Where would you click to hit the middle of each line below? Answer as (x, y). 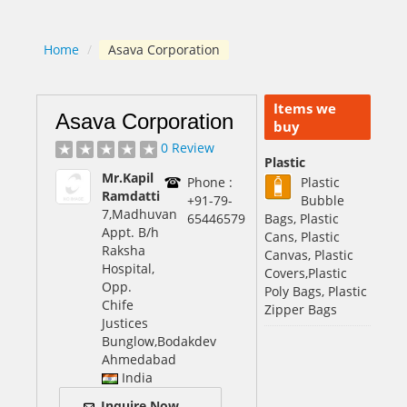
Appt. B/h (131, 232)
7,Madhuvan (140, 213)
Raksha (124, 250)
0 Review (188, 148)
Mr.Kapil (128, 177)
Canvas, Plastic (308, 255)
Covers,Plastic (305, 273)
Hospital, (129, 268)
